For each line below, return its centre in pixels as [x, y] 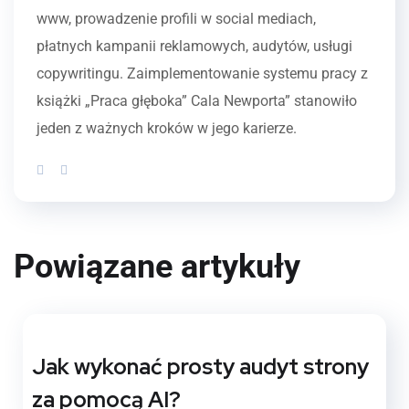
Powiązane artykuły [157, 266]
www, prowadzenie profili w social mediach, [176, 18]
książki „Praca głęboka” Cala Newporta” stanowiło [197, 100]
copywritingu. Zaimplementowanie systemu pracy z [202, 73]
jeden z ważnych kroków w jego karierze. [167, 128]
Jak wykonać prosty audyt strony [200, 366]
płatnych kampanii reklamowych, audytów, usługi [194, 46]
